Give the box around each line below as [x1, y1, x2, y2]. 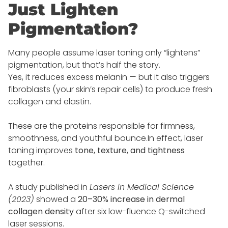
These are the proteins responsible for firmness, [8, 120, 195, 132]
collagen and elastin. [8, 96, 91, 108]
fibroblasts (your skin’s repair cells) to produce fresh [8, 83, 212, 96]
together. [8, 157, 45, 169]
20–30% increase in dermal [78, 193, 185, 206]
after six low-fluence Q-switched [74, 206, 205, 218]
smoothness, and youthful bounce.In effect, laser [8, 132, 203, 145]
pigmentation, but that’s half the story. [8, 59, 160, 71]
